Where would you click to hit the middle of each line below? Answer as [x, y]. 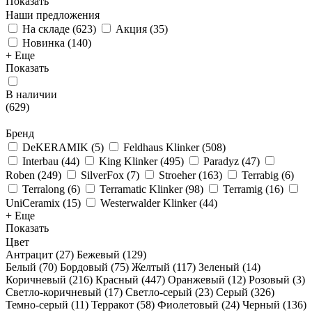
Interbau [40, 161]
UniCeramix [33, 203]
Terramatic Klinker [141, 189]
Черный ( [264, 305]
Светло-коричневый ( [57, 292]
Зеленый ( [222, 267]
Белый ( [24, 267]
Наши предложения [53, 15]
